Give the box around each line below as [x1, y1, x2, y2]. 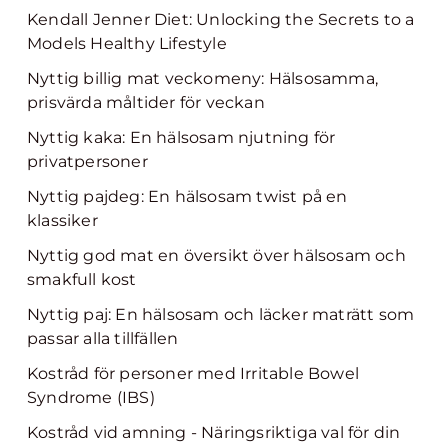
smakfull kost [27, 270, 137, 289]
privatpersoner [27, 152, 148, 171]
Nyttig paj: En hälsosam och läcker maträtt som [27, 305, 415, 324]
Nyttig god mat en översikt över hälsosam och [27, 246, 406, 265]
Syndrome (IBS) [27, 388, 155, 407]
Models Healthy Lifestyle [27, 34, 227, 53]
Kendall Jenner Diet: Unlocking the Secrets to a [27, 10, 415, 29]
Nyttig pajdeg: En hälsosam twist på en [27, 187, 348, 206]
